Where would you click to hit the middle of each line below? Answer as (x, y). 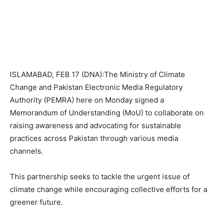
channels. (27, 151)
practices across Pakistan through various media (94, 138)
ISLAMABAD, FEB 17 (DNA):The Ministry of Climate (97, 74)
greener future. (36, 202)
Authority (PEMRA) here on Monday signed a (87, 100)
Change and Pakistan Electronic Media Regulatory (96, 87)
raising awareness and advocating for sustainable (96, 125)
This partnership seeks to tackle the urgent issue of (100, 177)
